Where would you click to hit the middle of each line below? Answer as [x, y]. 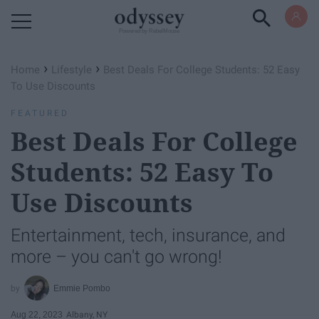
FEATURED [40, 113]
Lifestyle [72, 70]
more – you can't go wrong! [116, 257]
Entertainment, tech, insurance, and [148, 235]
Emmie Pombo [82, 288]
